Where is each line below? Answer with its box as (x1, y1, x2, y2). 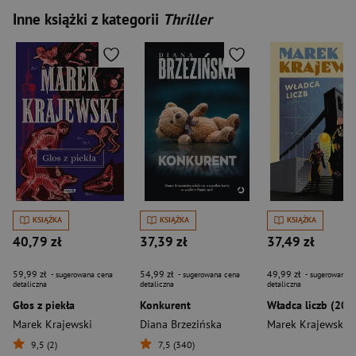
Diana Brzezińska (140, 316, 222, 331)
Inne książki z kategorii (13, 9, 163, 29)
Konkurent (140, 297, 191, 312)
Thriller (163, 9, 212, 29)
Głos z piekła (13, 297, 75, 312)
